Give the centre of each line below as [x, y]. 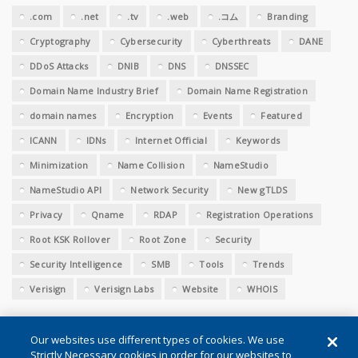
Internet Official [171, 141]
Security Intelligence [76, 265]
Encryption [149, 116]
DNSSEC [232, 66]
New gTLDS [263, 190]
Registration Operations [259, 215]
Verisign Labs [124, 289]
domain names [63, 116]
